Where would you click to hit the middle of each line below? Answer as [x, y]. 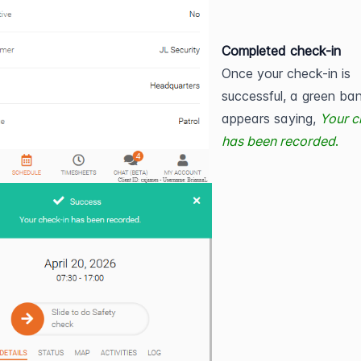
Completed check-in [282, 51]
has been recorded [279, 141]
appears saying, [269, 118]
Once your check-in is [286, 73]
